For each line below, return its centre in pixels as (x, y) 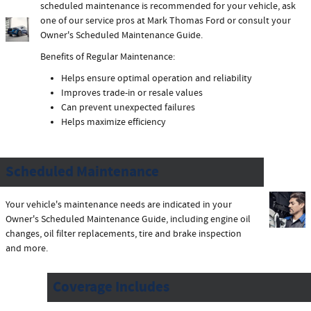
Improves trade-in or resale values (132, 93)
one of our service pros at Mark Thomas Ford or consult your (166, 20)
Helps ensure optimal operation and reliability (157, 78)
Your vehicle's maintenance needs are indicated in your (119, 204)
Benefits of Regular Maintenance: (108, 57)
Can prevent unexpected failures (128, 107)
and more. (27, 248)
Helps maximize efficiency (114, 122)
